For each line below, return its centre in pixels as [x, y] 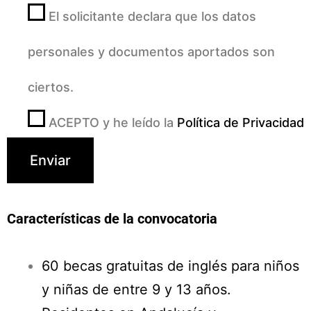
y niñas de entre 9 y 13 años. [136, 289]
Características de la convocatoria [112, 218]
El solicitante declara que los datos [152, 16]
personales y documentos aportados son [151, 51]
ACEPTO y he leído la [113, 122]
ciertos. [51, 87]
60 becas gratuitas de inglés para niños [170, 266]
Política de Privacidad [241, 122]
